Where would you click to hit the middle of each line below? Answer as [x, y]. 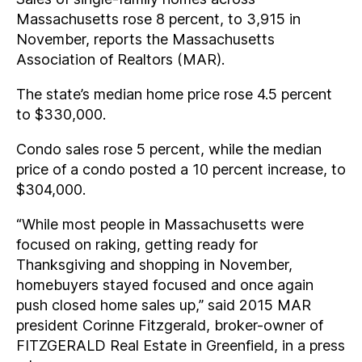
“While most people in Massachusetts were [160, 224]
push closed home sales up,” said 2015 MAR [164, 305]
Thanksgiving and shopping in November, [154, 264]
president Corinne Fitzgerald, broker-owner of [170, 325]
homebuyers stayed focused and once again [165, 284]
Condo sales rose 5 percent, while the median [169, 149]
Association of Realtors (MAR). [120, 59]
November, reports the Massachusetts [145, 39]
